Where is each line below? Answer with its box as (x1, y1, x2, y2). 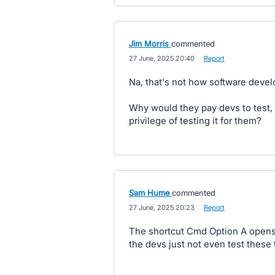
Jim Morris (128, 39, 169, 48)
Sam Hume (128, 188, 169, 198)
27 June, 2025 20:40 (128, 54, 195, 63)
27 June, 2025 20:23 (128, 203, 195, 212)
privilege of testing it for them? (128, 115, 261, 126)
